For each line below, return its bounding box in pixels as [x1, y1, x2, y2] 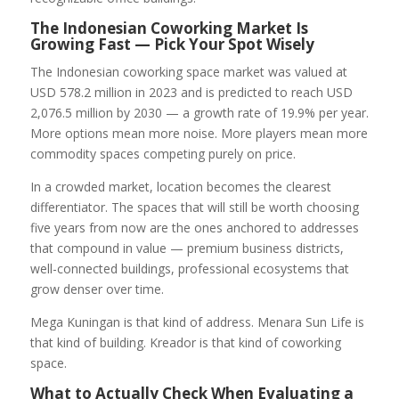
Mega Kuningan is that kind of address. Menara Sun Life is [29, 313, 364, 331]
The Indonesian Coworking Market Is [29, 18, 308, 39]
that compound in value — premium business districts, [29, 240, 344, 257]
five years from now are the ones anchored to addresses [29, 219, 359, 237]
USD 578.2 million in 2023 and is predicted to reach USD [29, 84, 353, 102]
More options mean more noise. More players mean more [29, 125, 368, 142]
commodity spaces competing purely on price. [29, 145, 296, 163]
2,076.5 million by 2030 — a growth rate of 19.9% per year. [29, 104, 369, 122]
